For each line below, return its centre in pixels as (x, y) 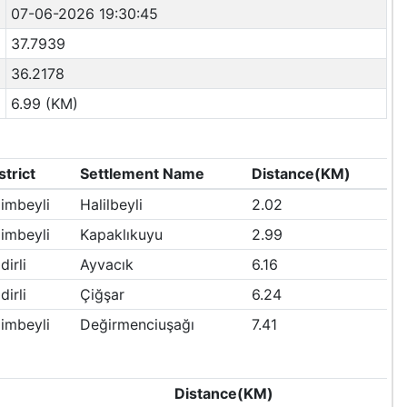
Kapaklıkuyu (121, 234)
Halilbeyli (111, 204)
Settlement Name (142, 174)
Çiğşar (102, 294)
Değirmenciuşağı (137, 324)
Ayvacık (106, 264)
